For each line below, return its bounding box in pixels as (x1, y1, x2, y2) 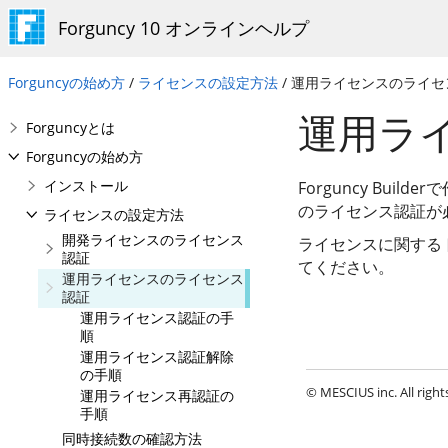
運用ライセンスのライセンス (62, 269, 244, 288)
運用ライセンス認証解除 (80, 347, 234, 366)
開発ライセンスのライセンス (62, 230, 244, 249)
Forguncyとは (26, 118, 115, 137)
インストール (44, 176, 128, 195)
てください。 (298, 256, 394, 278)
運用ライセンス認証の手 (80, 308, 234, 327)
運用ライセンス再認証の (80, 386, 234, 405)
